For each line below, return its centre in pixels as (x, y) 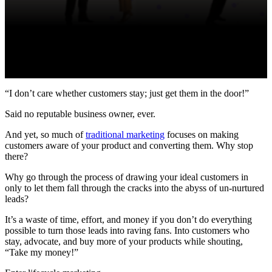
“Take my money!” (42, 252)
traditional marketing (125, 134)
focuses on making (202, 134)
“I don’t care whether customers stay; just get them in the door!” (127, 93)
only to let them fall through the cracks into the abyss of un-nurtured (134, 188)
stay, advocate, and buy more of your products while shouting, (124, 241)
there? (16, 156)
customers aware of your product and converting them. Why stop (129, 145)
